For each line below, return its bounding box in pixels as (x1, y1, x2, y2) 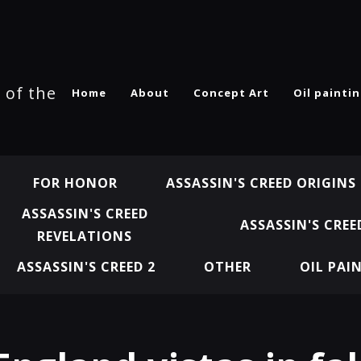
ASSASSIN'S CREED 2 (17, 258, 156, 276)
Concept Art (193, 85, 269, 100)
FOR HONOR (32, 174, 118, 192)
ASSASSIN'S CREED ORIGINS (165, 174, 356, 192)
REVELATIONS (37, 227, 132, 245)
